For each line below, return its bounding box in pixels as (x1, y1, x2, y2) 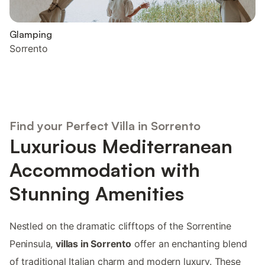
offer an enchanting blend (131, 237, 247, 250)
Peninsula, (9, 237, 56, 250)
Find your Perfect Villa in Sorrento (9, 118, 201, 133)
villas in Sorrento (56, 237, 131, 250)
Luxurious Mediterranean (9, 134, 232, 158)
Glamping (9, 28, 52, 40)
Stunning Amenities (9, 181, 184, 205)
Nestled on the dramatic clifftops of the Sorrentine (9, 219, 232, 232)
